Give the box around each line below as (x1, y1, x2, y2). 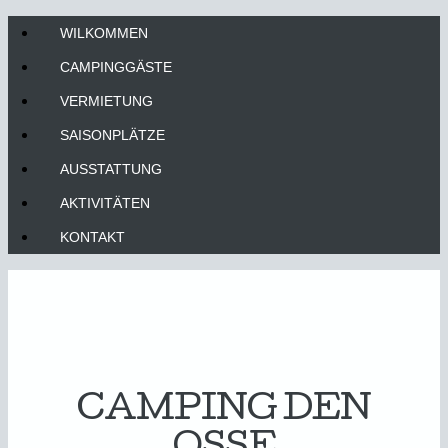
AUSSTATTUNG (60, 161, 162, 177)
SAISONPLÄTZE (60, 127, 165, 143)
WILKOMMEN (60, 25, 148, 41)
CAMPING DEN (77, 394, 371, 429)
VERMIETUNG (60, 93, 153, 109)
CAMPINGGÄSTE (60, 59, 172, 75)
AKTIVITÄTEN (60, 195, 150, 211)
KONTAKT (60, 229, 125, 245)
